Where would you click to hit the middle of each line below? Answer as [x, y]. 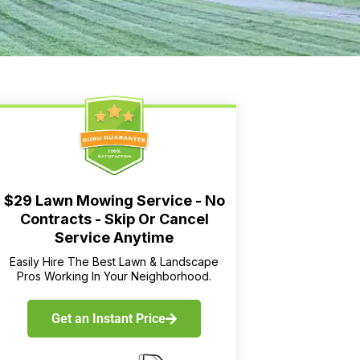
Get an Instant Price [108, 319]
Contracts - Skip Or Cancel [114, 219]
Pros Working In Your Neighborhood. [114, 276]
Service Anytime [114, 238]
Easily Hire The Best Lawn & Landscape [114, 262]
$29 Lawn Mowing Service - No [114, 201]
